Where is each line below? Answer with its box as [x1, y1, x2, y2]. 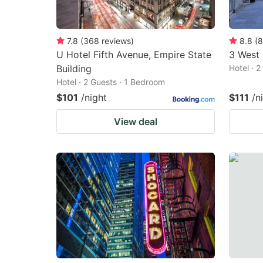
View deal [114, 115, 157, 127]
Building [56, 62, 92, 75]
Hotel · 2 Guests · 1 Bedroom [56, 76, 165, 87]
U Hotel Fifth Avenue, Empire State [56, 48, 211, 60]
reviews [102, 35, 131, 46]
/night [81, 91, 107, 103]
